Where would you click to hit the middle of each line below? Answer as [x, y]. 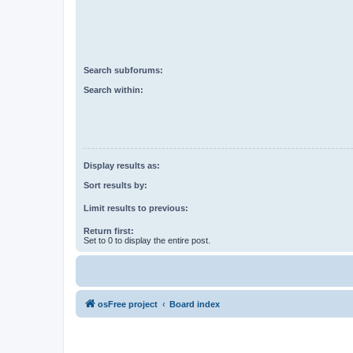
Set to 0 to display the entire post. [147, 240]
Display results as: [122, 166]
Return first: [109, 230]
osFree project [128, 304]
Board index [195, 304]
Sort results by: [115, 185]
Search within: [113, 89]
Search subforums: [123, 71]
